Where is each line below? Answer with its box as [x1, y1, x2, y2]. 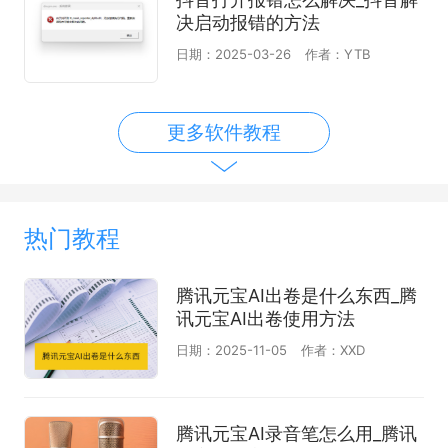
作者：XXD [300, 342, 365, 359]
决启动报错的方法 [175, 11, 320, 33]
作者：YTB [304, 45, 371, 62]
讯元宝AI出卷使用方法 [175, 308, 355, 330]
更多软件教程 [167, 120, 281, 145]
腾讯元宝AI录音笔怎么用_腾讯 [175, 423, 417, 445]
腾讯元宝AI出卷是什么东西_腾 [175, 285, 417, 307]
